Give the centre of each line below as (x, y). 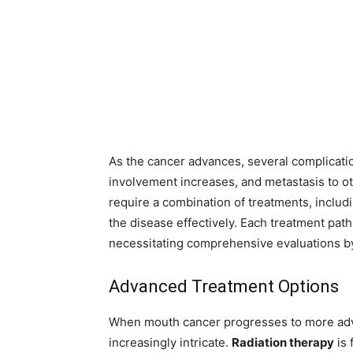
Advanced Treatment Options (224, 287)
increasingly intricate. (170, 343)
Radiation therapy (283, 343)
